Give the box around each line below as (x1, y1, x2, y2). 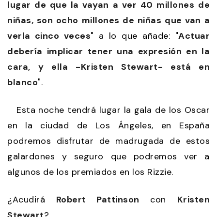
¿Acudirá (7, 194, 56, 206)
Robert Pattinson (56, 194, 139, 206)
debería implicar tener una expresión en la (7, 46, 210, 58)
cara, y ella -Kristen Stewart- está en (7, 61, 210, 73)
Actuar (178, 30, 210, 42)
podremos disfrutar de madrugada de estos (7, 135, 210, 147)
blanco (7, 77, 38, 89)
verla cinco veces (7, 30, 91, 42)
